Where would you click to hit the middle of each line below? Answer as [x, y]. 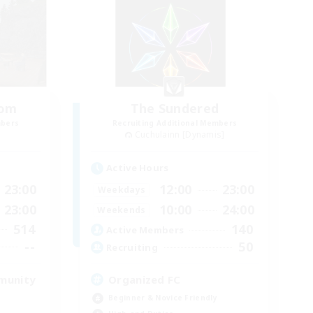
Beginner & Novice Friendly [163, 298]
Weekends [122, 210]
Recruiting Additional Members [175, 123]
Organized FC [145, 280]
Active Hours [138, 168]
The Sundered [175, 108]
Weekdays [122, 189]
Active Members [145, 230]
